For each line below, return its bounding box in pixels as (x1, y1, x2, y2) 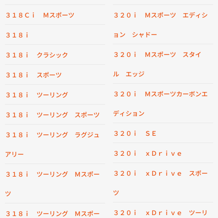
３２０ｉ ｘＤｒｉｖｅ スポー (113, 168, 208, 178)
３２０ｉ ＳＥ (113, 128, 157, 138)
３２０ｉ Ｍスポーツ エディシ (113, 10, 208, 19)
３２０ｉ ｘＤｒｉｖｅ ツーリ (113, 208, 208, 217)
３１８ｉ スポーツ (5, 70, 62, 79)
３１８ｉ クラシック (5, 50, 68, 59)
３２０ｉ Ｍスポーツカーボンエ (113, 89, 208, 98)
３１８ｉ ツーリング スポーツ (5, 110, 100, 119)
